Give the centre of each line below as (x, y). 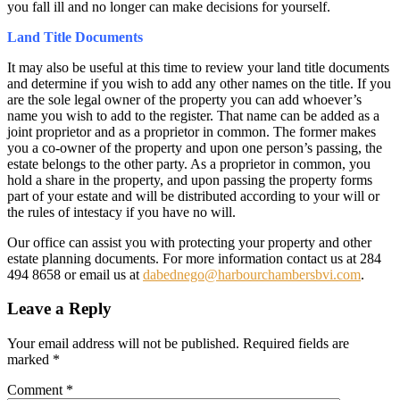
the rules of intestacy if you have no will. (123, 212)
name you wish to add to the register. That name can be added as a (193, 115)
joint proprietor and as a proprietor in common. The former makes (192, 131)
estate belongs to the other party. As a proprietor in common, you (189, 163)
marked (30, 360)
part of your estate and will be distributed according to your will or (193, 196)
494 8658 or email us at (75, 274)
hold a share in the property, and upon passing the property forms (190, 179)
